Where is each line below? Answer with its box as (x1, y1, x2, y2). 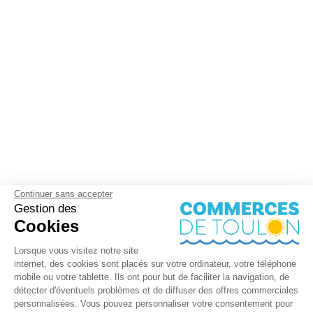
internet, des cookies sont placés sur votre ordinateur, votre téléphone (14, 259, 296, 269)
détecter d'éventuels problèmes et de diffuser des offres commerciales (14, 285, 298, 296)
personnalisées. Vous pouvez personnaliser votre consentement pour (14, 298, 293, 309)
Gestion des (14, 202, 77, 215)
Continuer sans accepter (14, 189, 112, 199)
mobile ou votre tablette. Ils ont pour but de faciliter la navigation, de (14, 272, 289, 282)
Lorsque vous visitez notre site (14, 245, 138, 256)
